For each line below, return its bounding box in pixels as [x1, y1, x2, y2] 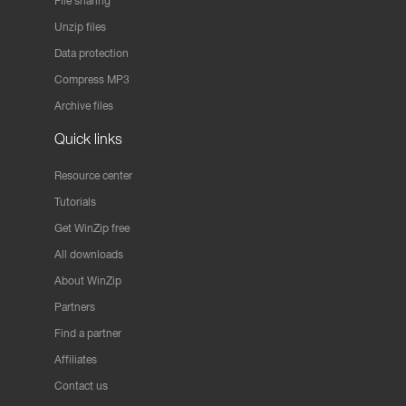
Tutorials [54, 195, 96, 208]
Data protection [54, 46, 129, 60]
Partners [54, 300, 95, 314]
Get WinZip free [54, 221, 130, 235]
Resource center [54, 169, 132, 182]
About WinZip [54, 274, 121, 287]
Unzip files [54, 20, 106, 34]
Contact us [54, 379, 108, 392]
